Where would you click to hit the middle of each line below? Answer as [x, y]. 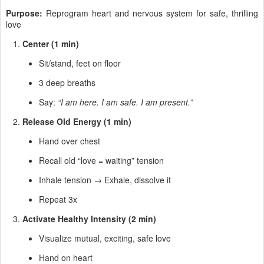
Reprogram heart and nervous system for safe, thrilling [150, 13]
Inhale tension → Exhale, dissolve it [105, 179]
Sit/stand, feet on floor [80, 63]
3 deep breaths [67, 82]
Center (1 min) [51, 43]
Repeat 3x [58, 199]
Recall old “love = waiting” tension [101, 160]
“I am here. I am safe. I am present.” [125, 102]
